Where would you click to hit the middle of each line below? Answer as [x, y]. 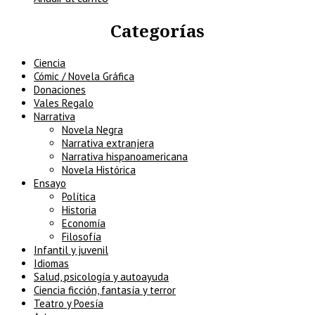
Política [79, 197]
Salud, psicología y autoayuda [101, 277]
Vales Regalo [64, 103]
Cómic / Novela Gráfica [84, 76]
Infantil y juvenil [71, 250]
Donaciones [60, 90]
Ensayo [50, 183]
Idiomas [51, 263]
